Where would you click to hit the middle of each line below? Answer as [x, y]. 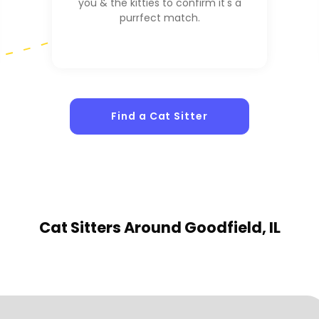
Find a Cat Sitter [159, 116]
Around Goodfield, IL [202, 227]
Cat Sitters [81, 227]
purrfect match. [159, 18]
